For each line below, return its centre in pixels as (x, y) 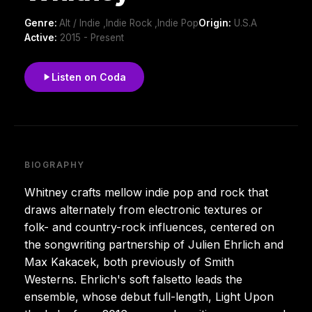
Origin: (215, 23)
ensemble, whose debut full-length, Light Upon (149, 296)
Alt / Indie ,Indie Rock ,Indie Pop (129, 23)
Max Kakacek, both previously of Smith (129, 262)
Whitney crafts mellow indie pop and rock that (146, 192)
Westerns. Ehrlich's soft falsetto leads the (133, 279)
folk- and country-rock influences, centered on (149, 227)
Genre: (42, 23)
